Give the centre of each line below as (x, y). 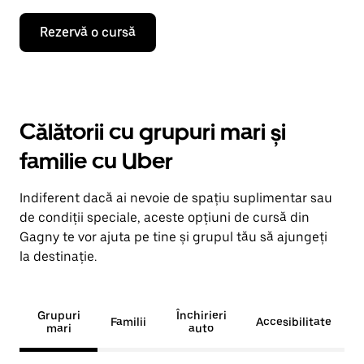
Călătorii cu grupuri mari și (153, 132)
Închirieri (201, 315)
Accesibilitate (294, 322)
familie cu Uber (96, 161)
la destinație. (58, 256)
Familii (129, 322)
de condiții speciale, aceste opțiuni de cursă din (165, 217)
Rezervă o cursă (88, 32)
